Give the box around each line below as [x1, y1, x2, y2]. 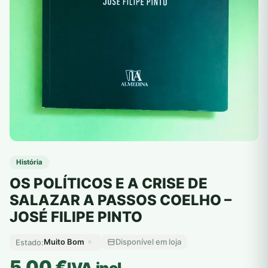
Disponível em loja [115, 237, 181, 247]
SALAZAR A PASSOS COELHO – [10, 191, 232, 209]
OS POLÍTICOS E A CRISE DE [10, 174, 208, 192]
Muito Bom [44, 237, 84, 247]
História [16, 157, 42, 166]
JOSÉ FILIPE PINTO [10, 208, 142, 226]
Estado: [16, 237, 44, 247]
